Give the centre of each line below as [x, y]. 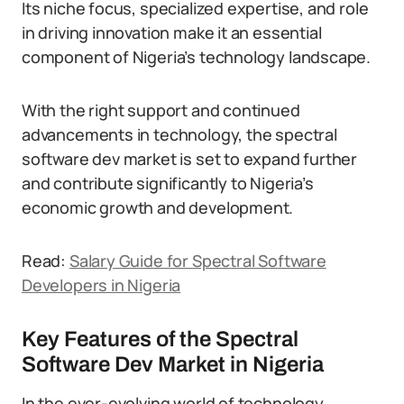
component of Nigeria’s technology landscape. [197, 57]
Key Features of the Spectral [160, 339]
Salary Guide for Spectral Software [197, 261]
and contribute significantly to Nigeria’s [168, 183]
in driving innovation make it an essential [172, 32]
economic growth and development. [158, 207]
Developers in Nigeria [101, 285]
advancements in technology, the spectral [179, 134]
